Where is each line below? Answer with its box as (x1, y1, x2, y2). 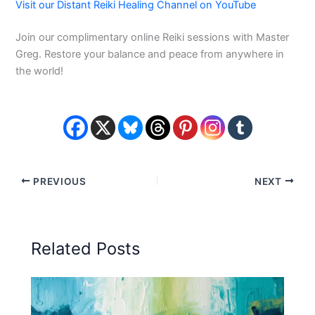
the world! (15, 65, 64, 78)
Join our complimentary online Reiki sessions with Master (15, 31, 290, 44)
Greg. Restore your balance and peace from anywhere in (15, 48, 285, 61)
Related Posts (31, 238, 141, 259)
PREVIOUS (30, 175, 86, 187)
